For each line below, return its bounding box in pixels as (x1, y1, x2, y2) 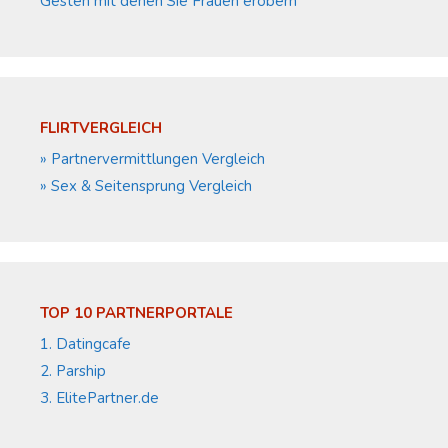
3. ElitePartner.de (40, 388, 159, 409)
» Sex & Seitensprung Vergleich (40, 176, 252, 197)
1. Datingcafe (40, 334, 131, 355)
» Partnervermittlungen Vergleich (40, 149, 265, 170)
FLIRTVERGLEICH (40, 118, 162, 139)
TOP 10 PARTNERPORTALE (40, 303, 233, 324)
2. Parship (40, 361, 106, 382)
